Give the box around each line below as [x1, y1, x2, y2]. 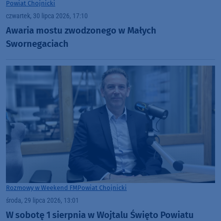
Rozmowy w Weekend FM [6, 184, 77, 192]
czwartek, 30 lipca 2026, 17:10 [6, 12, 88, 21]
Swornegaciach [6, 38, 69, 49]
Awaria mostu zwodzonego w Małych [6, 25, 156, 36]
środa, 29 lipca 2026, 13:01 [6, 196, 79, 205]
